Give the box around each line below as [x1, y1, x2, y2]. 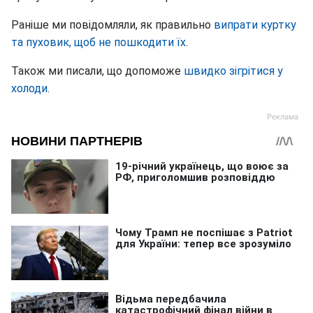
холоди [11, 81, 48, 95]
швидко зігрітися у [184, 64, 283, 78]
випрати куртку [214, 17, 296, 31]
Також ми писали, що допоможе [11, 64, 184, 78]
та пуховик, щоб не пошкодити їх [11, 35, 186, 49]
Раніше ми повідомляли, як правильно [11, 17, 214, 31]
